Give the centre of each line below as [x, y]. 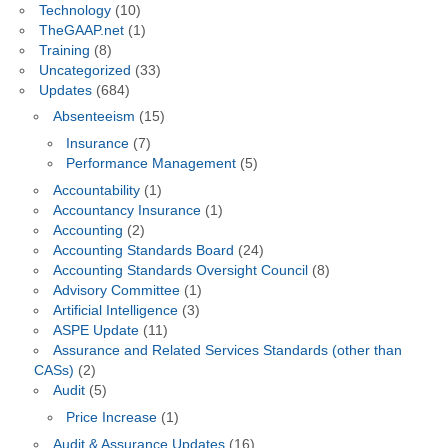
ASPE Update [95, 331]
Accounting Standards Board [143, 251]
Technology [74, 10]
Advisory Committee [116, 291]
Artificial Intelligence [115, 311]
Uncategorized [84, 70]
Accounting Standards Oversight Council [180, 271]
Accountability [96, 191]
